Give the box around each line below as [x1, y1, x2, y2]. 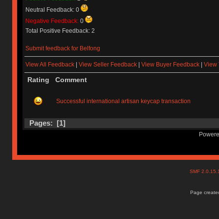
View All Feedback [25, 61, 74, 68]
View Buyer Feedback [141, 61, 199, 68]
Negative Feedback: [25, 17, 80, 24]
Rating [27, 76, 49, 84]
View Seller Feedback [78, 61, 137, 68]
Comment [55, 76, 87, 84]
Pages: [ [29, 118, 60, 127]
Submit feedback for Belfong [25, 44, 100, 52]
